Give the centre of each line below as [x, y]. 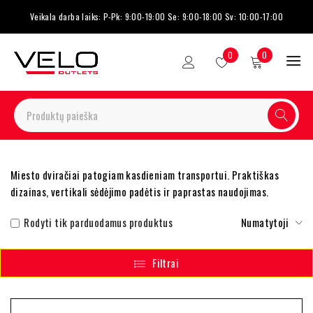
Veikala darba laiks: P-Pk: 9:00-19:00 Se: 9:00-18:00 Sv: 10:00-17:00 [156, 16]
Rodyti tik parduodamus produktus [97, 222]
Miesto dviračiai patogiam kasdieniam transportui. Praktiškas [145, 175]
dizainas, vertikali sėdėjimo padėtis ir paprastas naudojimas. [140, 191]
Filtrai [166, 263]
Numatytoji [265, 222]
